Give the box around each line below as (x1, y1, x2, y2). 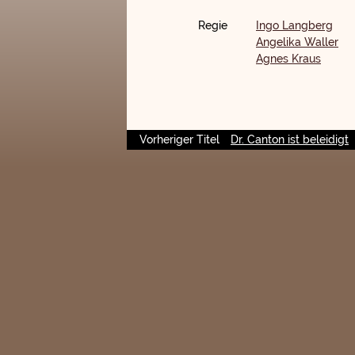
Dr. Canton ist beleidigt (231, 133, 349, 146)
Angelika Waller (256, 36, 338, 48)
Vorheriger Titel (139, 133, 219, 146)
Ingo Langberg (256, 19, 333, 32)
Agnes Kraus (256, 52, 321, 65)
